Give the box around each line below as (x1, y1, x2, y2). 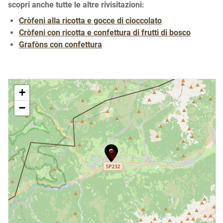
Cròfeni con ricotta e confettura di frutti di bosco (19, 27, 191, 37)
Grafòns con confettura (19, 39, 102, 49)
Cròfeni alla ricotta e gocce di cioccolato (19, 15, 162, 25)
